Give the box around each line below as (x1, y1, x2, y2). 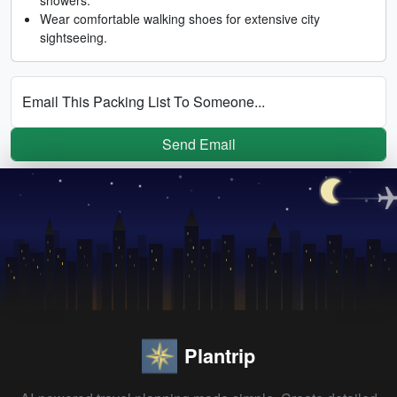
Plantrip (184, 341, 255, 370)
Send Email (161, 133, 236, 154)
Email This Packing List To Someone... (22, 90, 265, 112)
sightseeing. (40, 27, 107, 46)
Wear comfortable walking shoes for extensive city (40, 9, 320, 27)
